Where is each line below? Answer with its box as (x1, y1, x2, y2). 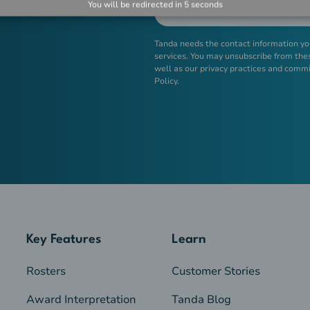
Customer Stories (171, 264, 260, 280)
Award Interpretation (26, 292, 137, 308)
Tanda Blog (171, 292, 231, 308)
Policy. (154, 75, 179, 87)
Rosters (26, 264, 66, 280)
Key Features (26, 233, 102, 246)
